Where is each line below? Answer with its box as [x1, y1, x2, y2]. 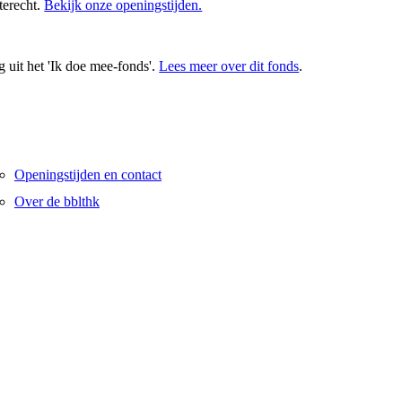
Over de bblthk [13, 193, 100, 209]
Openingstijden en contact [13, 166, 162, 182]
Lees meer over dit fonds [159, 57, 300, 74]
